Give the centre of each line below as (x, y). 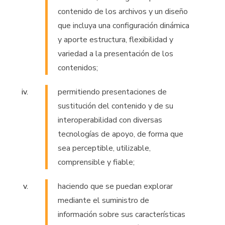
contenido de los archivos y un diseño (123, 12)
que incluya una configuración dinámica (124, 26)
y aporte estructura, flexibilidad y (116, 40)
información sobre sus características (122, 215)
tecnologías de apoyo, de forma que (121, 134)
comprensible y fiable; (96, 162)
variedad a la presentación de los (116, 54)
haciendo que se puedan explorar (115, 187)
